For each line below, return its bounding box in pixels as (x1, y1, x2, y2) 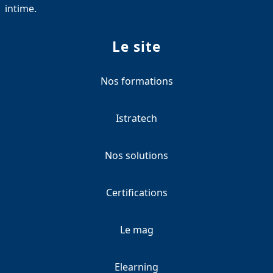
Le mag (119, 222, 154, 236)
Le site (112, 37, 161, 56)
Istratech (116, 111, 157, 125)
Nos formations (100, 74, 173, 88)
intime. (5, 1, 37, 15)
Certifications (105, 185, 168, 199)
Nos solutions (105, 148, 168, 162)
